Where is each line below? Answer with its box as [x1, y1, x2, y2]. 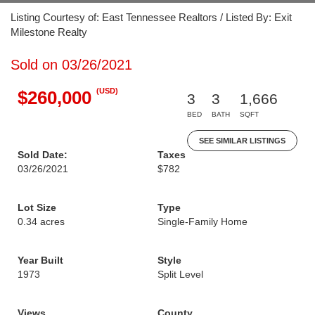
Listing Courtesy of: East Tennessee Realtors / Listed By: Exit [11, 11, 292, 23]
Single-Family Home [157, 216, 247, 227]
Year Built [18, 255, 63, 266]
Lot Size [18, 202, 56, 213]
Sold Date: [18, 149, 67, 160]
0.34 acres [18, 216, 65, 227]
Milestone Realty [11, 26, 87, 38]
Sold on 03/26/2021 [11, 57, 132, 72]
